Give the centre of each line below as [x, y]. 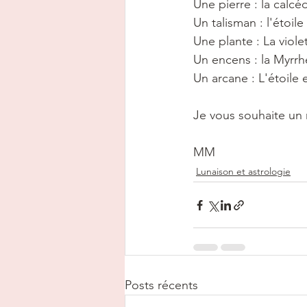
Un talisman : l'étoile [248, 23]
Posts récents [161, 285]
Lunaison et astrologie [243, 172]
